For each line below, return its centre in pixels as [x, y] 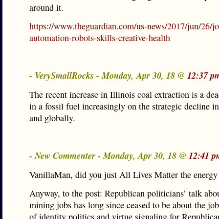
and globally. [52, 118]
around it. [46, 7]
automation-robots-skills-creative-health [100, 38]
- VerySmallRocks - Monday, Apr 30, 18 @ [108, 75]
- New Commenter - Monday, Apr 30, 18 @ [109, 155]
